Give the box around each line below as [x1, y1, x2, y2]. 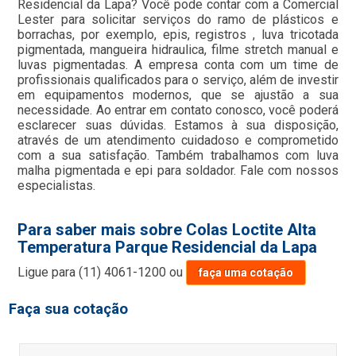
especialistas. [17, 177, 96, 193]
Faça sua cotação [9, 300, 129, 318]
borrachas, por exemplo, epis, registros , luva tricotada [17, 26, 339, 42]
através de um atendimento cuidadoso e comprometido [17, 132, 339, 148]
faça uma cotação [199, 265, 294, 279]
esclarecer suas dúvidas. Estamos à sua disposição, [17, 117, 339, 133]
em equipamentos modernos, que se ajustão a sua [17, 87, 339, 103]
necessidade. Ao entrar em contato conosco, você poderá [17, 102, 339, 118]
